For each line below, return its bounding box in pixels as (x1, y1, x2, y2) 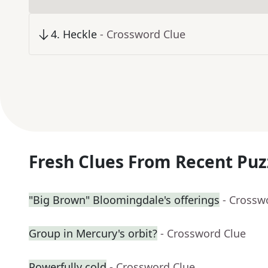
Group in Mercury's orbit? (29, 226, 157, 241)
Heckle (63, 27, 97, 42)
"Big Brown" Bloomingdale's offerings (29, 193, 220, 208)
